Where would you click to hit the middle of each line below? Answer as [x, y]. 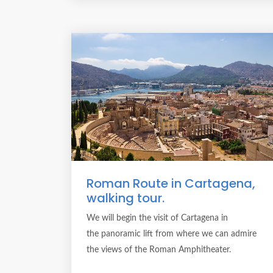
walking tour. [126, 198]
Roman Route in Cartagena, [171, 183]
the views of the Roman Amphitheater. [159, 250]
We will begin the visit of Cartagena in [157, 218]
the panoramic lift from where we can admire [172, 234]
